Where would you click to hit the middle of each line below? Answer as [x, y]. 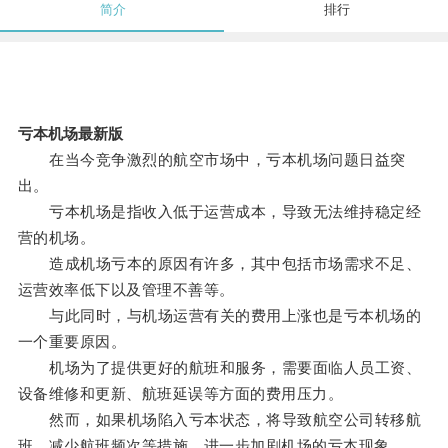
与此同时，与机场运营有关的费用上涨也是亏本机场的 [219, 316]
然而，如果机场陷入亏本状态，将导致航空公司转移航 [219, 420]
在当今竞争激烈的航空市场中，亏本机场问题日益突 [211, 160]
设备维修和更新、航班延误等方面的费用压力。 [180, 394]
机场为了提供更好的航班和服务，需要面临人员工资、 [219, 368]
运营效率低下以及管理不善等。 [126, 290]
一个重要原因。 [72, 342]
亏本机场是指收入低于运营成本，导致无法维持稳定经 [219, 212]
